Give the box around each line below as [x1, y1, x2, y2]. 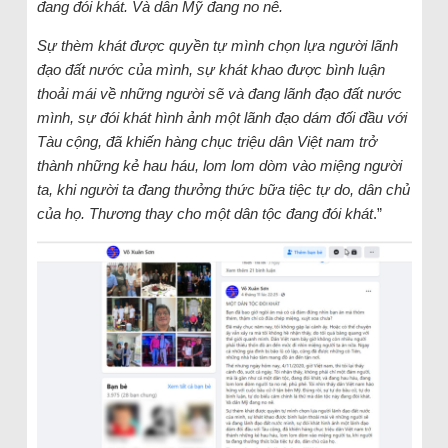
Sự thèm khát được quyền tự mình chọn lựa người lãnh [36, 36, 398, 54]
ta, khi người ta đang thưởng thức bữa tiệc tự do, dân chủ [36, 180, 410, 198]
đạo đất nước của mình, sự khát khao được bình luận [36, 60, 385, 78]
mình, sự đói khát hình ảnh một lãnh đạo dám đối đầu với [36, 108, 407, 126]
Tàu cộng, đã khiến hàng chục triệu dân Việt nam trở [36, 132, 377, 150]
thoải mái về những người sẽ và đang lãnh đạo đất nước [36, 84, 402, 102]
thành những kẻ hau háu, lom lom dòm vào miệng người [36, 156, 402, 174]
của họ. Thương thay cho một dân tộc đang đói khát [36, 204, 373, 222]
